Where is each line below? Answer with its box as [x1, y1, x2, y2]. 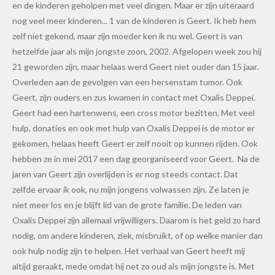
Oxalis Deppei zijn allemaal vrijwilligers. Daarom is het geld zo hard [12, 215, 260, 226]
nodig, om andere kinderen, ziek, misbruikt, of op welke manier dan [12, 230, 263, 241]
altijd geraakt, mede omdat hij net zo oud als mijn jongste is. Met [12, 261, 255, 272]
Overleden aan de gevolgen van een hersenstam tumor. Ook [12, 77, 242, 88]
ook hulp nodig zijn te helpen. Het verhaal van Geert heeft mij [12, 246, 245, 257]
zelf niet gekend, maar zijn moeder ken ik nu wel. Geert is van [12, 31, 242, 42]
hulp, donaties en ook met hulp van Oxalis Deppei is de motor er [12, 123, 255, 134]
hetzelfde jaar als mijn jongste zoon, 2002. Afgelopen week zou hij [12, 46, 261, 57]
